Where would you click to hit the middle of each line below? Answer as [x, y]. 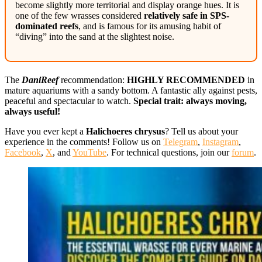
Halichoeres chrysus [125, 131]
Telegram [180, 142]
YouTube [89, 152]
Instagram [220, 142]
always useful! [32, 111]
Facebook [23, 152]
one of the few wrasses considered [80, 15]
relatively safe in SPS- [187, 15]
